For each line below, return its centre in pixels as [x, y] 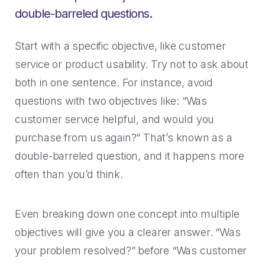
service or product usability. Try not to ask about [132, 64]
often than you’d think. [69, 174]
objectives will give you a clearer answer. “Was [128, 232]
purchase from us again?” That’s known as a [124, 138]
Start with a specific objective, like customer [120, 46]
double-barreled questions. [83, 14]
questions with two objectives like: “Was [111, 101]
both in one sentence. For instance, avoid [114, 83]
